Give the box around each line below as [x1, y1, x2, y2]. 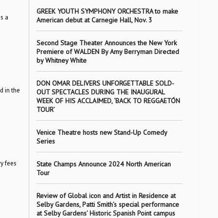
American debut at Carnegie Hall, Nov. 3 [36, 16, 152, 24]
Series [36, 137, 55, 145]
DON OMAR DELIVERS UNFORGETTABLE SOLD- [36, 79, 174, 88]
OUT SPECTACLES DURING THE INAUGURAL [36, 88, 164, 96]
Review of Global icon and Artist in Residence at [36, 191, 176, 200]
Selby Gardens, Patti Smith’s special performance [36, 200, 179, 209]
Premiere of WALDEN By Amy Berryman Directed [36, 47, 179, 56]
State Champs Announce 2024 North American [36, 160, 171, 168]
